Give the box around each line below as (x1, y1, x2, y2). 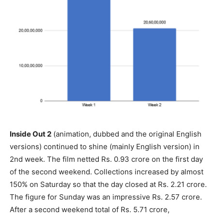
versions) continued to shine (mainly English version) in (10, 141, 200, 151)
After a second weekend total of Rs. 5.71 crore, (10, 204, 170, 214)
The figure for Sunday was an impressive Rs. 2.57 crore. (10, 192, 202, 201)
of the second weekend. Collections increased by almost (10, 167, 203, 176)
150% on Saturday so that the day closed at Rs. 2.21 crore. (10, 179, 207, 189)
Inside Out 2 (10, 129, 51, 139)
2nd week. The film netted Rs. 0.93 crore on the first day (10, 154, 203, 164)
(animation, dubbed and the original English (51, 129, 201, 139)
